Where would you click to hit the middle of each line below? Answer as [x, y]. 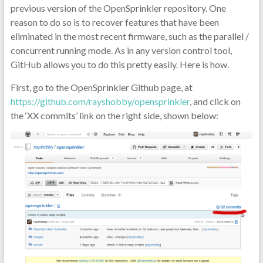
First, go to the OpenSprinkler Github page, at [101, 87]
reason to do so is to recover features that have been [114, 22]
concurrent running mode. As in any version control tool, [121, 50]
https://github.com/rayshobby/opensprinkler [100, 101]
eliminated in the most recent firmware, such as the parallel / [129, 36]
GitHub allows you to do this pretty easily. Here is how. [119, 64]
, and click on [215, 101]
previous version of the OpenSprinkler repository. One [118, 8]
